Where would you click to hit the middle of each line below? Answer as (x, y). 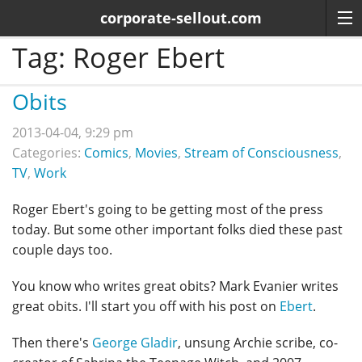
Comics (106, 153)
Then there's (52, 343)
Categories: (48, 153)
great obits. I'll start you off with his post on (146, 307)
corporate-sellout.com (181, 18)
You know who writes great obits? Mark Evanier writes (175, 286)
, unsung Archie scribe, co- (258, 343)
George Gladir (135, 343)
